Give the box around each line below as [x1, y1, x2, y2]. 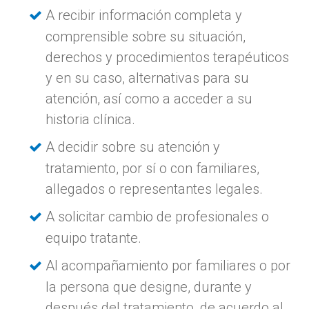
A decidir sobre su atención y [46, 138, 221, 155]
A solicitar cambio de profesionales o [46, 208, 270, 225]
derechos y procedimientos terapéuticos [46, 48, 290, 66]
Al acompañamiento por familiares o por [46, 257, 291, 274]
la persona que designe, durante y [46, 278, 252, 295]
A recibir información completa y [46, 6, 243, 23]
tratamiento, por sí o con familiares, [46, 159, 260, 177]
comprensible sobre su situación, [46, 28, 246, 45]
